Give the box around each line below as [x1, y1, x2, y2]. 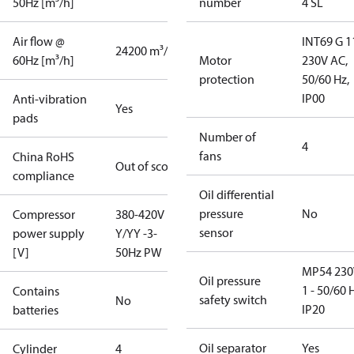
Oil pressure [199, 273, 261, 288]
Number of [199, 129, 256, 145]
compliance [13, 168, 74, 183]
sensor [199, 224, 233, 240]
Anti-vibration [13, 91, 87, 107]
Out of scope [115, 158, 182, 174]
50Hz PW [115, 244, 162, 260]
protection [199, 71, 254, 87]
